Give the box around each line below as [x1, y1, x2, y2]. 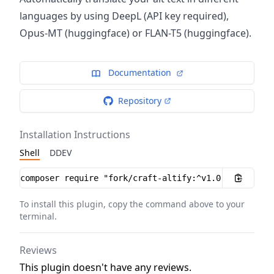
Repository [117, 95, 161, 106]
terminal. [20, 210, 57, 222]
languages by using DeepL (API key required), [20, 9, 229, 23]
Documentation [105, 67, 174, 78]
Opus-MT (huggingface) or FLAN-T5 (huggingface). [20, 26, 251, 40]
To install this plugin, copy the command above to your [20, 198, 245, 210]
